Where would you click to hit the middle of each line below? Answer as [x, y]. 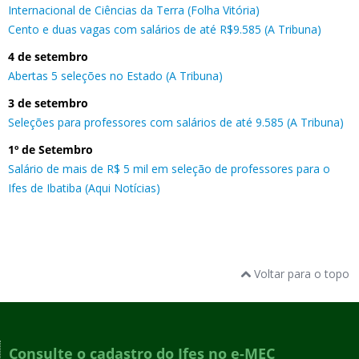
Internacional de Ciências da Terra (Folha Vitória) [134, 10]
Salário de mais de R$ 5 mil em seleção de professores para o [169, 168]
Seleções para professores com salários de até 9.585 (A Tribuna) [176, 122]
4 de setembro [48, 56]
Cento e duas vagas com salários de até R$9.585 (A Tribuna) [165, 29]
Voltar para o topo [300, 273]
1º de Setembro [50, 149]
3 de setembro [48, 103]
